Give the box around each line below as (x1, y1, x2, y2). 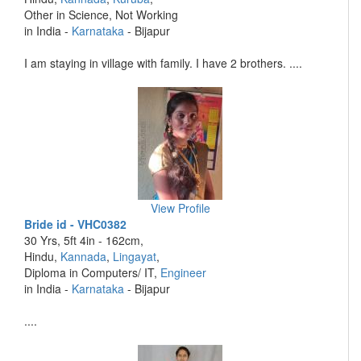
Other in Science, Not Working (24, 6, 178, 23)
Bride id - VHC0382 (24, 216, 127, 232)
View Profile (150, 200, 210, 216)
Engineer (160, 264, 206, 280)
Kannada (60, 248, 106, 264)
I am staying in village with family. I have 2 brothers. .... (24, 55, 302, 71)
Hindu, (24, 248, 60, 264)
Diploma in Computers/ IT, (24, 264, 160, 280)
